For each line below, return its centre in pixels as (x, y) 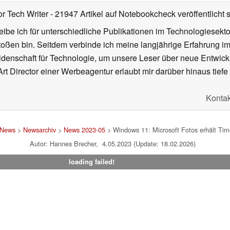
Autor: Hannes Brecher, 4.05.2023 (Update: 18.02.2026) (112, 144)
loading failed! (91, 162)
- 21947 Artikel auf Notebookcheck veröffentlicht (137, 14)
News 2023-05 (84, 130)
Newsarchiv (40, 130)
